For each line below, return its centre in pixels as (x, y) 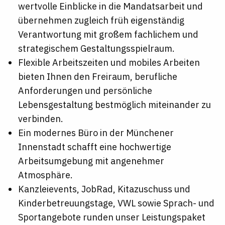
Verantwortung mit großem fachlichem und (108, 35)
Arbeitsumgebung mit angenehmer (91, 161)
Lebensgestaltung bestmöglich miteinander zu (115, 105)
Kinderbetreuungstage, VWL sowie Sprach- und (116, 203)
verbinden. (41, 119)
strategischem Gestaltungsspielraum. (96, 49)
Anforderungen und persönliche (85, 91)
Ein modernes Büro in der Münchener (96, 133)
